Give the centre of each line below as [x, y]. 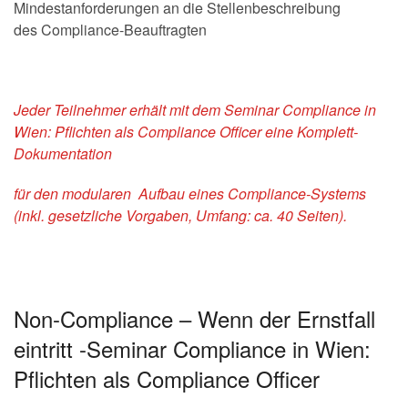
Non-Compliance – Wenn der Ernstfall [194, 318]
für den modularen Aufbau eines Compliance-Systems [190, 194]
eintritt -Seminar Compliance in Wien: [192, 348]
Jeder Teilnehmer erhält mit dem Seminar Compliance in [195, 110]
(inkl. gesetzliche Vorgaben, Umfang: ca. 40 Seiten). [180, 215]
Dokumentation [63, 153]
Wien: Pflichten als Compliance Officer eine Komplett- [186, 132]
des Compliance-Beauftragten [110, 30]
